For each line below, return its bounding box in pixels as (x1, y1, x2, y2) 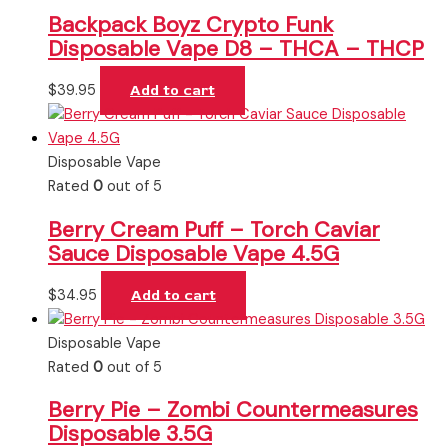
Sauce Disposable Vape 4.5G (48, 238, 339, 268)
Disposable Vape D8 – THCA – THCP (48, 34, 424, 64)
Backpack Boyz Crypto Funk (48, 10, 333, 40)
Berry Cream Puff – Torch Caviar (48, 214, 380, 244)
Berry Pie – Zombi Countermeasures (48, 394, 418, 424)
